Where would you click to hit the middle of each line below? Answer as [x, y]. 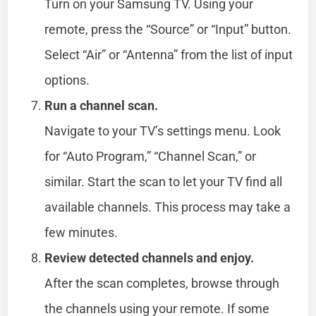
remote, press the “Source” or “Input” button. [168, 29]
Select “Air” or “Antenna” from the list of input [169, 54]
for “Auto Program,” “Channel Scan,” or [151, 156]
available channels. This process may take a [168, 207]
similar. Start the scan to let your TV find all [164, 181]
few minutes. [81, 232]
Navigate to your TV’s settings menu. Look [163, 130]
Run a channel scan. [102, 105]
